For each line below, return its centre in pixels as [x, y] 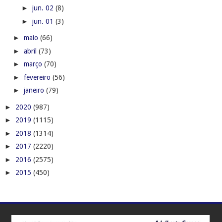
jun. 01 [44, 21]
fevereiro [38, 77]
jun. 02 [44, 8]
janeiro [35, 90]
